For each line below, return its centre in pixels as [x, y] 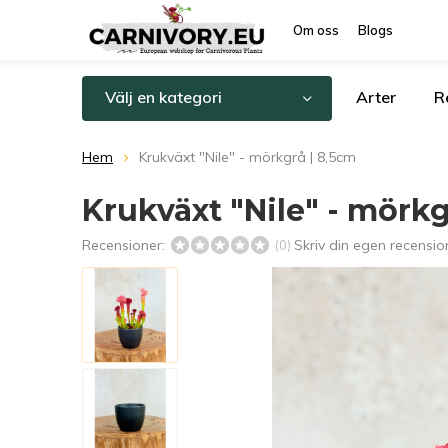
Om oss [316, 30]
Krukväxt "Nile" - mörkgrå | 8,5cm [247, 157]
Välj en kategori [163, 97]
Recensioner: [125, 245]
